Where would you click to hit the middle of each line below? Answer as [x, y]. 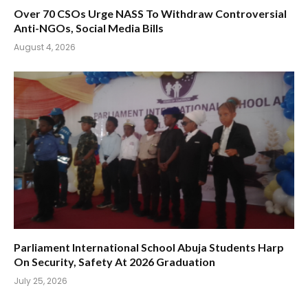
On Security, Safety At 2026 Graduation [114, 262]
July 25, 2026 [41, 281]
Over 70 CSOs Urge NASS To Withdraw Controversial [150, 13]
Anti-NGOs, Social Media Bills [89, 27]
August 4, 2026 [45, 47]
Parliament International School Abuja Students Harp [149, 247]
